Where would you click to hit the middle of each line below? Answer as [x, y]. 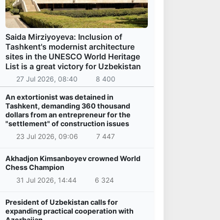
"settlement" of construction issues [67, 124]
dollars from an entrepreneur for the [68, 115]
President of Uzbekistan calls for [62, 202]
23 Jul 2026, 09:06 [47, 137]
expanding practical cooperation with [69, 211]
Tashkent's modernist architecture [70, 46]
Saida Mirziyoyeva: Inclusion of [64, 37]
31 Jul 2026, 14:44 [46, 180]
